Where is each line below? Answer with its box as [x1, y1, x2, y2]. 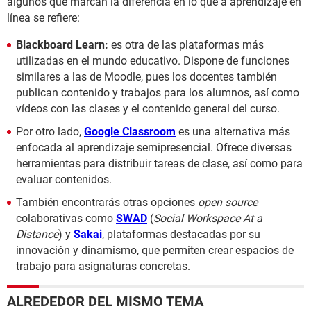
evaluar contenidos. [16, 173, 112, 187]
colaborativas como [16, 212, 116, 226]
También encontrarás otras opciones [16, 196, 198, 210]
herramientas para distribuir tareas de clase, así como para [16, 157, 303, 171]
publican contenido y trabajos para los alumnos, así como [16, 86, 299, 100]
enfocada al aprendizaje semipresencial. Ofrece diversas [16, 141, 292, 155]
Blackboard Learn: [16, 38, 108, 52]
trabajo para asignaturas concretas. [16, 260, 190, 274]
